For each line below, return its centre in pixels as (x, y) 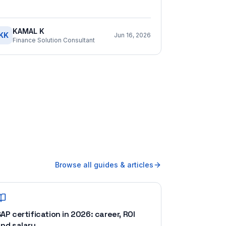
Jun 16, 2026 (132, 35)
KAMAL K (29, 31)
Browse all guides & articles (104, 165)
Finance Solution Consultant (54, 40)
